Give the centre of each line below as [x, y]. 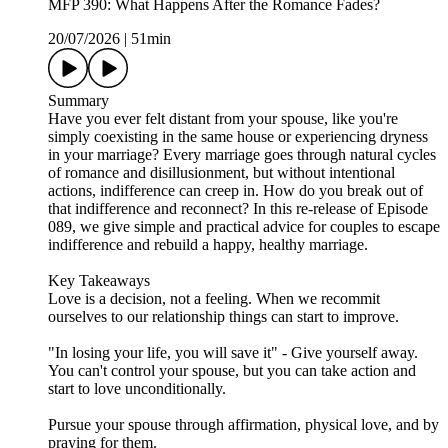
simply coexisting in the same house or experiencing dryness [238, 137]
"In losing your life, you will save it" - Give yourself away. [235, 353]
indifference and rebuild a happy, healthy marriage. [208, 245]
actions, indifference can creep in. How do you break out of [235, 191]
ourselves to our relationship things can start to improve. [223, 317]
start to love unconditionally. [137, 389]
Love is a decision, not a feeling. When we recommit [214, 299]
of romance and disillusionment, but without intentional [221, 173]
